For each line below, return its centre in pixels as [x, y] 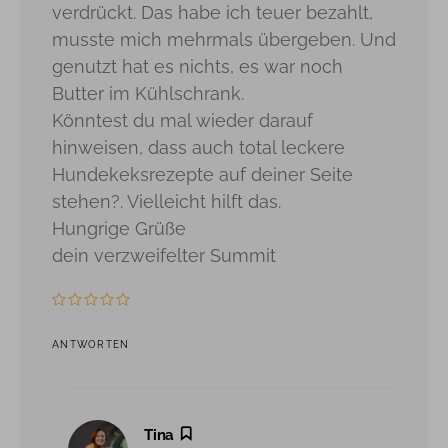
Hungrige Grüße [119, 228]
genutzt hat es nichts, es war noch [197, 66]
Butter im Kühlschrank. [148, 93]
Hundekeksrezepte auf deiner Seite [202, 174]
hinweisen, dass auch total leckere [198, 147]
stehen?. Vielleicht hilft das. [166, 201]
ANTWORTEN [91, 344]
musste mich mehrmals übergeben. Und [224, 39]
